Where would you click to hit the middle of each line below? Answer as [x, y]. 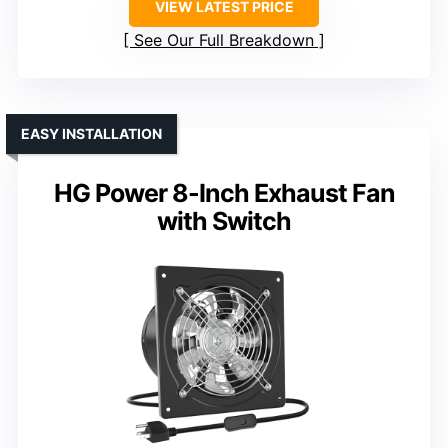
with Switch [224, 221]
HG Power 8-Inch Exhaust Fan [224, 193]
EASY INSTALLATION [91, 134]
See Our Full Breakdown [224, 40]
